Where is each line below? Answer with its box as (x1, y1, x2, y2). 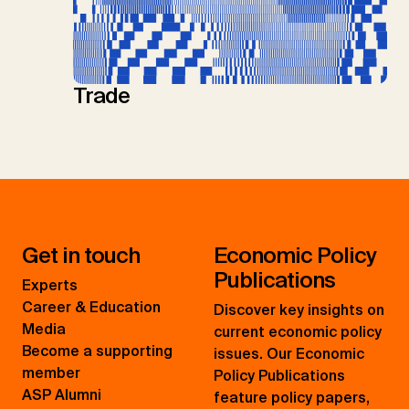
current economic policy (214, 322, 382, 342)
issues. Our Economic (214, 344, 364, 364)
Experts (22, 276, 78, 296)
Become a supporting (22, 341, 173, 362)
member (22, 363, 80, 383)
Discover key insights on (214, 300, 384, 320)
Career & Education (22, 298, 161, 318)
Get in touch (22, 241, 140, 270)
